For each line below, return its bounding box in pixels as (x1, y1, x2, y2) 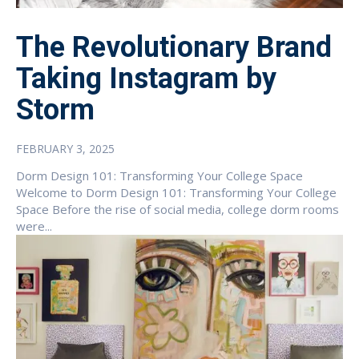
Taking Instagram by (16, 61, 276, 95)
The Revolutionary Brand (16, 30, 332, 64)
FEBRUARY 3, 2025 (16, 140, 115, 156)
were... (16, 217, 52, 234)
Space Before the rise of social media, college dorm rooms (16, 200, 339, 217)
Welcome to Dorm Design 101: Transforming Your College (16, 184, 337, 200)
